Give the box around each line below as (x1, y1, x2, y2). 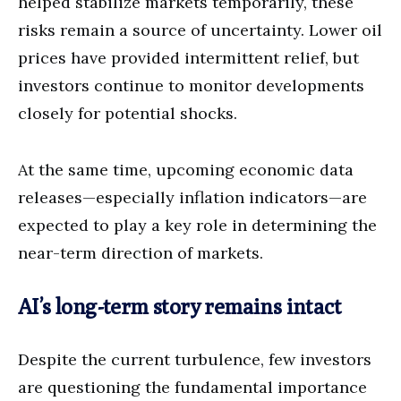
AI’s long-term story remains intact (18, 293, 341, 319)
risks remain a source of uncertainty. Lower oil (18, 19, 382, 40)
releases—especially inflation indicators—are (18, 186, 367, 208)
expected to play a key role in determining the (18, 214, 377, 235)
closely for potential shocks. (18, 102, 237, 124)
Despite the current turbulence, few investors (18, 348, 371, 370)
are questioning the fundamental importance (18, 376, 367, 397)
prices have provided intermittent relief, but (18, 47, 359, 68)
